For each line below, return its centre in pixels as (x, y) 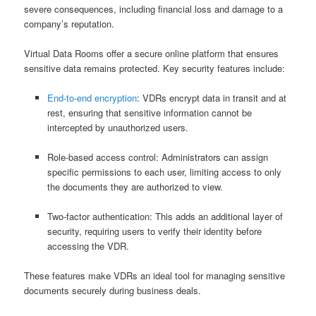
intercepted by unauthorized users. (117, 128)
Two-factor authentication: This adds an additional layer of (165, 217)
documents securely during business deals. (113, 291)
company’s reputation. (69, 23)
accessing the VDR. (88, 246)
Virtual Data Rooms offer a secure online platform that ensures (152, 53)
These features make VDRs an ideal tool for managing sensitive (155, 276)
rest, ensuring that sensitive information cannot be (149, 113)
